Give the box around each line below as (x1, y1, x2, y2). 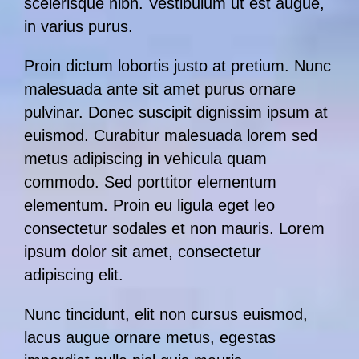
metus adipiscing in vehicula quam (24, 150, 267, 168)
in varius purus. (24, 18, 133, 36)
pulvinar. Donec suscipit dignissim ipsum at (24, 103, 328, 122)
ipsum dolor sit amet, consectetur (24, 243, 261, 261)
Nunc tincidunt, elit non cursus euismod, (24, 305, 308, 324)
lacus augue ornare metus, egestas (24, 329, 276, 347)
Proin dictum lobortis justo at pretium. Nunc (24, 57, 331, 75)
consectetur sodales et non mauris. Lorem (24, 220, 325, 238)
